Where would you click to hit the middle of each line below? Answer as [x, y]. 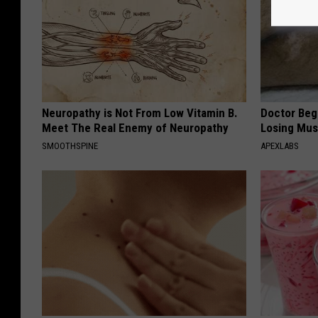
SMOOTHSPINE [70, 146]
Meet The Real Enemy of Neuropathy [135, 128]
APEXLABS [280, 146]
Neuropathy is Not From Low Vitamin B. [140, 113]
